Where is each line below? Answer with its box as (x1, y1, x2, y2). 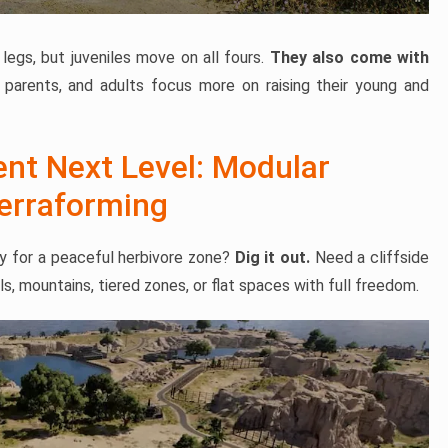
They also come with (269, 48, 430, 68)
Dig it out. (234, 248, 310, 268)
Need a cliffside (309, 248, 430, 268)
